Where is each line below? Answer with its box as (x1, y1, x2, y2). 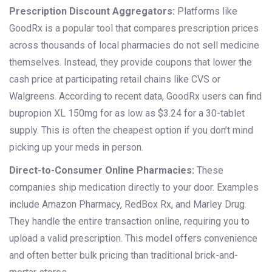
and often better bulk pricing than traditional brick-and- (9, 250, 238, 262)
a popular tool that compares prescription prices (55, 22, 259, 35)
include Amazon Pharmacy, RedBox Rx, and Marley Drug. (9, 199, 246, 211)
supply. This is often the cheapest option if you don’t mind (9, 124, 253, 137)
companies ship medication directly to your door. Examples (9, 182, 259, 194)
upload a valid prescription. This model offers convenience (9, 233, 257, 245)
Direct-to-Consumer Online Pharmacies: (9, 165, 194, 177)
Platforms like (175, 5, 237, 18)
